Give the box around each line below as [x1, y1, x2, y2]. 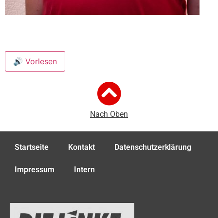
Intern [74, 165, 95, 175]
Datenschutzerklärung [114, 143, 191, 152]
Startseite [15, 143, 49, 152]
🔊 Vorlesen [13, 56, 57, 67]
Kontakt [68, 143, 95, 152]
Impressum [15, 165, 54, 175]
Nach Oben [90, 109, 128, 119]
